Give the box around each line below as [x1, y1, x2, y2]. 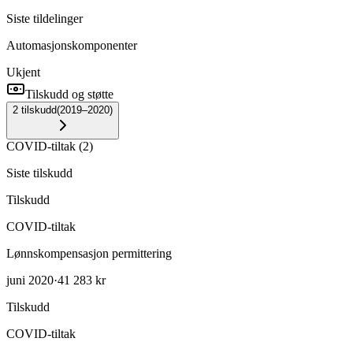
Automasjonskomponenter [6, 38, 137, 52]
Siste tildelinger [6, 11, 83, 25]
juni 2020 [6, 273, 54, 287]
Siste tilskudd [6, 165, 72, 180]
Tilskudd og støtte [25, 87, 113, 101]
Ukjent [6, 65, 40, 79]
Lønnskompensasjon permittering [6, 246, 172, 260]
